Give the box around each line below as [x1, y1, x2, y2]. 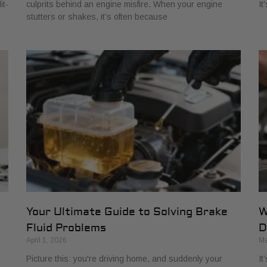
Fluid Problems [26, 221, 106, 235]
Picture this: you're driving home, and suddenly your [26, 254, 222, 264]
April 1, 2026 [26, 236, 67, 245]
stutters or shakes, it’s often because [26, 12, 167, 22]
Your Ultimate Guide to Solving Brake [26, 205, 228, 219]
